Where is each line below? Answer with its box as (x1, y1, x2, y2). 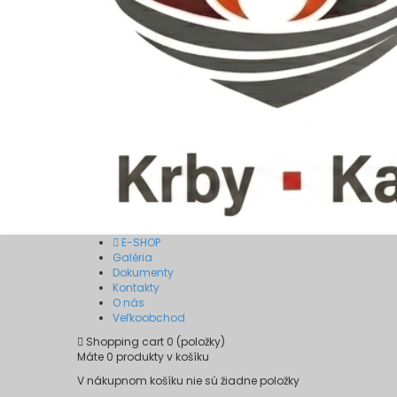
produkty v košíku (113, 349, 209, 364)
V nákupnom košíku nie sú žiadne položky (77, 373, 300, 388)
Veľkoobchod (113, 310, 185, 325)
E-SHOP (119, 235, 160, 250)
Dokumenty (113, 265, 174, 280)
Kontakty (113, 280, 160, 295)
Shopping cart (86, 334, 164, 349)
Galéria (113, 250, 152, 265)
